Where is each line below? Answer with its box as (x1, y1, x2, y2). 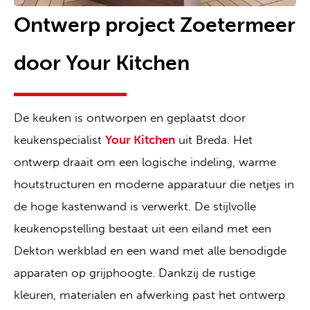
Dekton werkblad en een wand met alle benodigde (14, 244, 286, 258)
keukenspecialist (14, 133, 105, 147)
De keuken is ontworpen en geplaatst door (14, 111, 246, 125)
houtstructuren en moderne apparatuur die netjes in (14, 177, 294, 192)
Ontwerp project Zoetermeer (14, 12, 295, 38)
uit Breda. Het (175, 133, 253, 147)
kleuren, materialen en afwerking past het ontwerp (14, 288, 285, 302)
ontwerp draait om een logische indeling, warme (14, 155, 276, 170)
